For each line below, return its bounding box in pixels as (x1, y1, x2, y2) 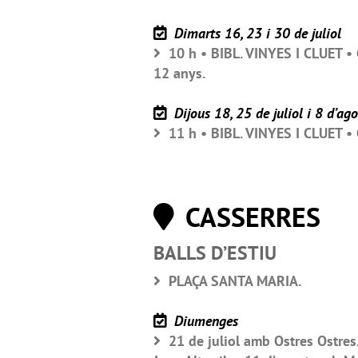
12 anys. (153, 63, 205, 82)
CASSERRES (178, 198, 320, 234)
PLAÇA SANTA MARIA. (165, 271, 301, 290)
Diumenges (170, 311, 238, 330)
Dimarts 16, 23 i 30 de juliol (170, 23, 341, 42)
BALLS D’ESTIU (153, 240, 276, 265)
